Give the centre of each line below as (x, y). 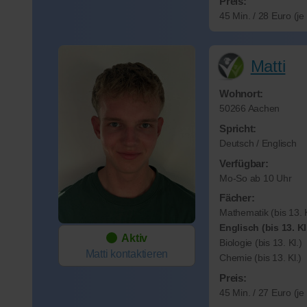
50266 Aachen (249, 109)
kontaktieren (139, 254)
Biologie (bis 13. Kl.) (261, 243)
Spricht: (238, 128)
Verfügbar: (244, 163)
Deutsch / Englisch (258, 143)
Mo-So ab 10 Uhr (256, 178)
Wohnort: (241, 94)
